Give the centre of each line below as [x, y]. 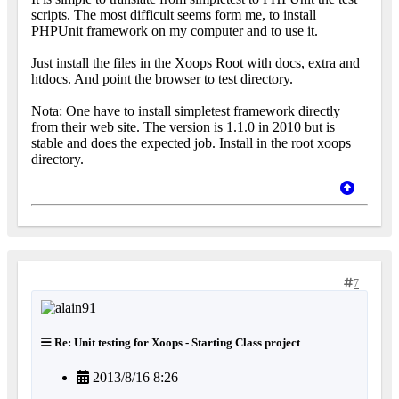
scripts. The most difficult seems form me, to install [174, 15]
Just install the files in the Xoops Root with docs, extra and [195, 63]
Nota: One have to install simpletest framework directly [186, 111]
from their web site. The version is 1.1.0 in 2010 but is [183, 127]
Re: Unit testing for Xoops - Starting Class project [176, 343]
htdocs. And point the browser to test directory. [162, 79]
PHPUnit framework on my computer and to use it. [175, 31]
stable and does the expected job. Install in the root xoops [191, 143]
